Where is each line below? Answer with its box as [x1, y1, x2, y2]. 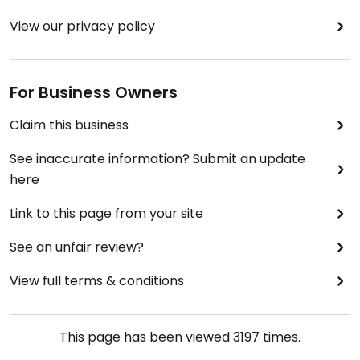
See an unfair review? [10, 238, 144, 256]
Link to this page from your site [10, 204, 203, 223]
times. [260, 328, 301, 346]
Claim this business [10, 116, 129, 134]
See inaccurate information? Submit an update [10, 149, 305, 168]
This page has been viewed [59, 328, 233, 346]
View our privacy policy [10, 17, 155, 35]
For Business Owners [10, 81, 178, 104]
